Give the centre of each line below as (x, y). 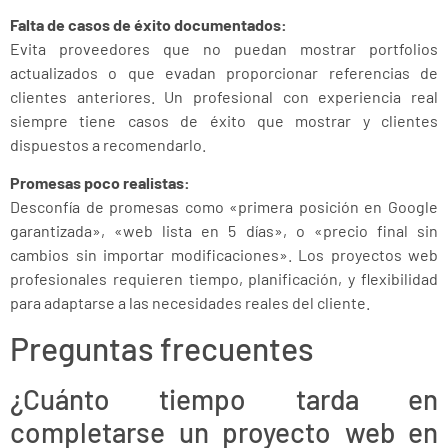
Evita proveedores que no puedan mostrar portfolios (224, 48)
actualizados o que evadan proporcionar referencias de (224, 72)
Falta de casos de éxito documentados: (148, 24)
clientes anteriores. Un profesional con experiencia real (224, 96)
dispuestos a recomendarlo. (108, 144)
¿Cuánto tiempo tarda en (224, 399)
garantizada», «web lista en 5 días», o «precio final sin (224, 231)
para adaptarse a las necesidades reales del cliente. (190, 303)
